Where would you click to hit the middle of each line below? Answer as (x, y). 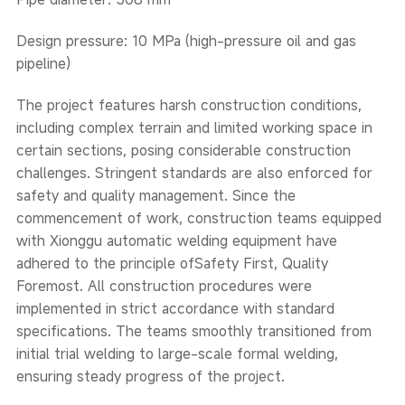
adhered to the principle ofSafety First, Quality (172, 264)
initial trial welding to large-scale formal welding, (177, 354)
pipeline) (43, 64)
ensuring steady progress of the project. (150, 377)
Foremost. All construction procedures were (164, 286)
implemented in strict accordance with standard (175, 309)
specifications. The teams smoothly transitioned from (193, 331)
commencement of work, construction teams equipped (198, 218)
